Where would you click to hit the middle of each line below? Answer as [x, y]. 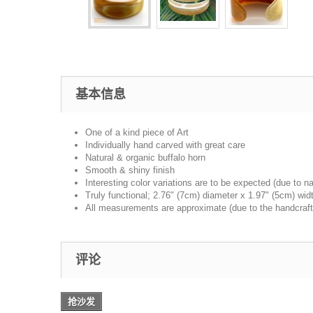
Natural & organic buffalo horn [145, 158]
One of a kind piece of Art [137, 132]
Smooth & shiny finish [130, 170]
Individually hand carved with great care [165, 145]
